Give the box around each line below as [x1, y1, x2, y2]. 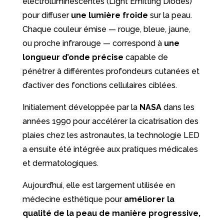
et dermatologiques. [22, 158, 98, 168]
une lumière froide [70, 10, 148, 20]
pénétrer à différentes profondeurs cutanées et [22, 66, 199, 76]
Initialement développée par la [22, 102, 139, 112]
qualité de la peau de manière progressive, [22, 208, 200, 218]
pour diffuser [22, 10, 71, 20]
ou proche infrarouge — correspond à [22, 38, 164, 48]
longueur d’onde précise [22, 52, 123, 62]
